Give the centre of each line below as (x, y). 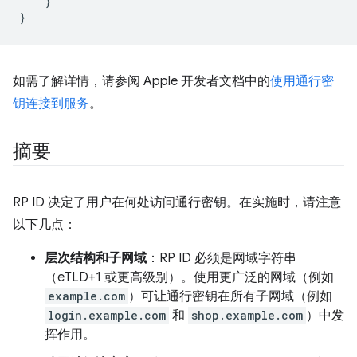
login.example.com (107, 315)
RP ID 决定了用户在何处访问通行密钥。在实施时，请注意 (177, 202)
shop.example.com (247, 315)
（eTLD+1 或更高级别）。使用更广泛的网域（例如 (189, 277)
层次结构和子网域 (96, 258)
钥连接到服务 (51, 104)
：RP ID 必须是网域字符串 (222, 258)
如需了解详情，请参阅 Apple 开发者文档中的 (141, 81)
